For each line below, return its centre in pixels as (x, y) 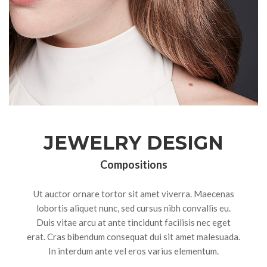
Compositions (133, 164)
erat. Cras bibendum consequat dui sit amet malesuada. (133, 237)
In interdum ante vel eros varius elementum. (133, 251)
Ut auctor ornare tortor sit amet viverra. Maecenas (133, 194)
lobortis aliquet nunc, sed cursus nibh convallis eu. (133, 208)
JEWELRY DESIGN (133, 143)
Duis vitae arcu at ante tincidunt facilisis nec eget (133, 222)
